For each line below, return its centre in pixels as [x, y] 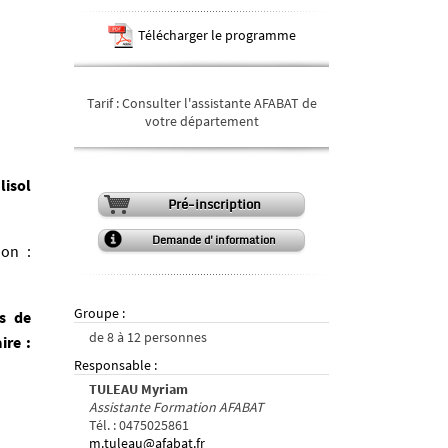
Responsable [112, 364]
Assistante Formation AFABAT [176, 406]
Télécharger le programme [216, 34]
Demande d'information [214, 239]
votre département [201, 120]
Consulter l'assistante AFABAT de [219, 102]
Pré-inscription [214, 203]
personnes [175, 336]
